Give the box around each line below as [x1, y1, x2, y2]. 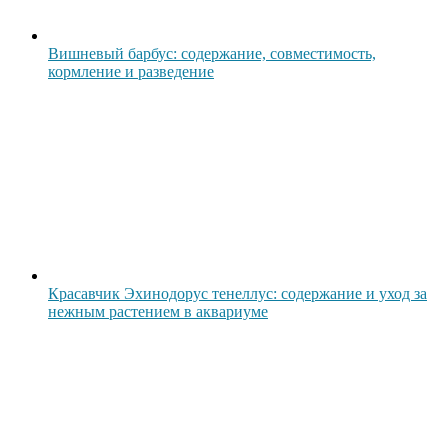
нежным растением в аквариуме [48, 302, 268, 320]
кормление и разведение [48, 62, 214, 80]
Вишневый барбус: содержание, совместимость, [48, 44, 376, 62]
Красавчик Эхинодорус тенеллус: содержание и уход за [48, 284, 427, 302]
